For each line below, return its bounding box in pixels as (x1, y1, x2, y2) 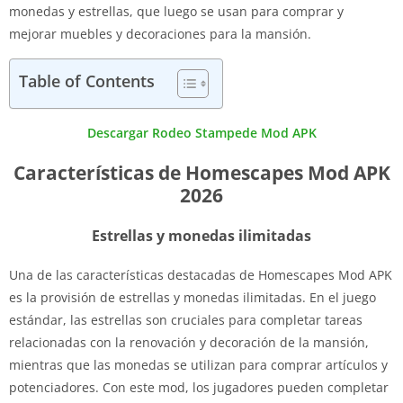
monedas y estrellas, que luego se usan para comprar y (9, 2, 344, 20)
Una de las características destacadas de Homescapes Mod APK (9, 265, 392, 283)
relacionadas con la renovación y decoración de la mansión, (9, 333, 369, 351)
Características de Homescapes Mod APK (13, 159, 390, 185)
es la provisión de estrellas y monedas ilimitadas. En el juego (9, 288, 376, 306)
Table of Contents (19, 69, 155, 92)
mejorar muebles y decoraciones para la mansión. (9, 24, 311, 42)
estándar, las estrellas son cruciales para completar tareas (9, 310, 363, 328)
